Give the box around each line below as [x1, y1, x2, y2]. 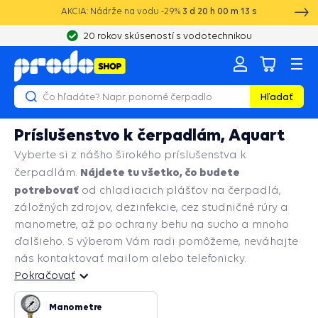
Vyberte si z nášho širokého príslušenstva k [14, 148, 246, 160]
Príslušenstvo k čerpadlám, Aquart [14, 125, 285, 144]
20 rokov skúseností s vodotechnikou [83, 29, 252, 41]
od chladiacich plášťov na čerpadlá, [79, 184, 281, 196]
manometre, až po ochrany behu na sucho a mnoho [14, 218, 289, 230]
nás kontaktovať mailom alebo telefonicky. [14, 252, 246, 264]
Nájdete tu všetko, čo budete [80, 165, 240, 178]
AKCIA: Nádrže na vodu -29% [61, 6, 180, 16]
